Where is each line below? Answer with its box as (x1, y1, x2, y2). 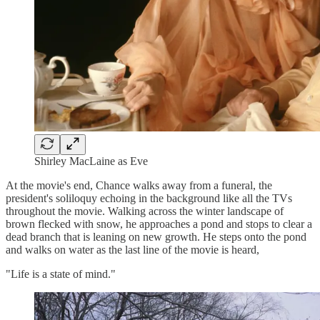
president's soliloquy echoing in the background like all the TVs (6, 191, 292, 204)
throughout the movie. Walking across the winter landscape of (6, 204, 284, 217)
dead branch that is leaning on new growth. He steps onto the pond (6, 230, 306, 243)
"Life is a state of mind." (6, 267, 116, 280)
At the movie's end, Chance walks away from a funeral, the (6, 179, 272, 191)
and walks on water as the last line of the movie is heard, (6, 243, 259, 256)
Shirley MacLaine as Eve (34, 154, 148, 167)
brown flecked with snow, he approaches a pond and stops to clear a (6, 217, 312, 230)
